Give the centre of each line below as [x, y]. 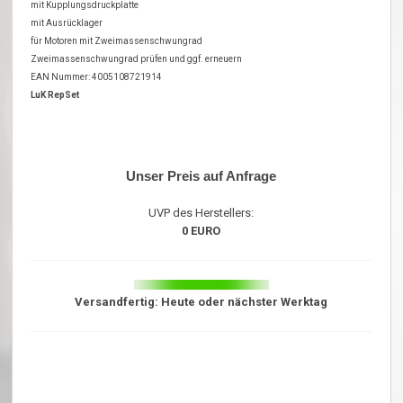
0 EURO [201, 231]
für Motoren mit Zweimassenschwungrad [117, 41]
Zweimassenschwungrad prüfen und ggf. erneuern [137, 59]
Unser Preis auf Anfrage [201, 176]
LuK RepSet [55, 95]
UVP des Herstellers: [201, 213]
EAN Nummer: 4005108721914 [97, 77]
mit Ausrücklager [67, 23]
